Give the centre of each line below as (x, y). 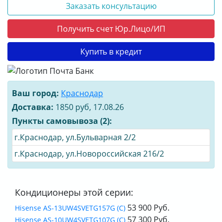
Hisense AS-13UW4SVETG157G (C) (70, 208)
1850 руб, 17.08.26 (89, 107)
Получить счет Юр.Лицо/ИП (111, 29)
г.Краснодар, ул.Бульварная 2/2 (75, 138)
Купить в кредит (111, 52)
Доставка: (33, 107)
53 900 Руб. (147, 208)
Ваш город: (35, 93)
